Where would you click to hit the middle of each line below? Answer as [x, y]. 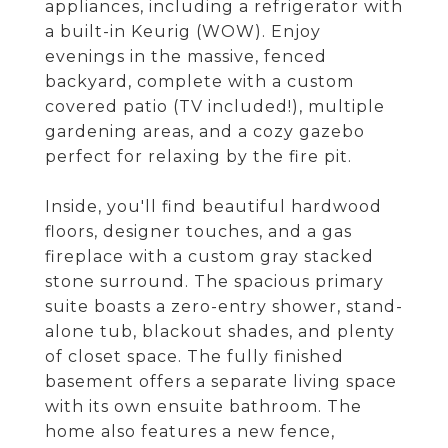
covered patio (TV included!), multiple [215, 106]
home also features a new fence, [190, 431]
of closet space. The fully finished [194, 356]
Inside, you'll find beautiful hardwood [213, 206]
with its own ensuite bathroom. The [203, 406]
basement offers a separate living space [221, 381]
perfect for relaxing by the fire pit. [198, 156]
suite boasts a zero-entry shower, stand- [224, 306]
